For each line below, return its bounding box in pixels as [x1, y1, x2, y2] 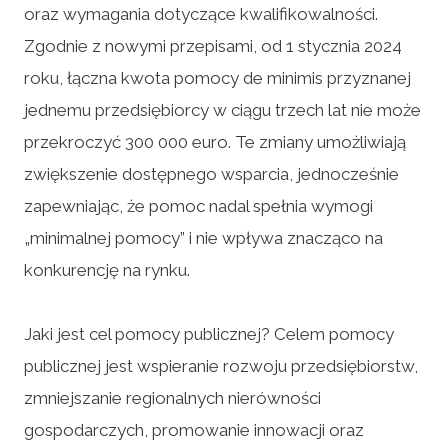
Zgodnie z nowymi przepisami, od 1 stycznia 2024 [24, 35, 402, 56]
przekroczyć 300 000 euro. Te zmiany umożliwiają [24, 131, 406, 152]
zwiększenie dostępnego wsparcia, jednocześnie [24, 163, 399, 184]
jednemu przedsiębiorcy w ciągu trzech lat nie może [24, 99, 421, 120]
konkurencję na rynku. [24, 259, 190, 280]
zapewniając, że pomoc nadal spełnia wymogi [24, 195, 373, 216]
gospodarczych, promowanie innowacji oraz [24, 419, 364, 440]
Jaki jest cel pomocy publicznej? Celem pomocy [24, 323, 394, 344]
